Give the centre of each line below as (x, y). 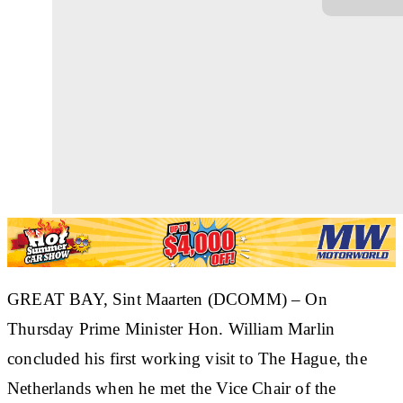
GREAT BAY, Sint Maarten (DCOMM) (147, 299)
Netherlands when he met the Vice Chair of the (172, 388)
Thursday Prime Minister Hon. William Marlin (171, 328)
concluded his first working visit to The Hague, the (187, 358)
